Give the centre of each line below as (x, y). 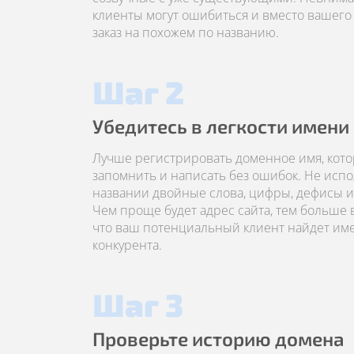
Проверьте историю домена (218, 339)
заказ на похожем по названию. (186, 32)
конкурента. (127, 245)
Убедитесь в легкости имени (221, 126)
